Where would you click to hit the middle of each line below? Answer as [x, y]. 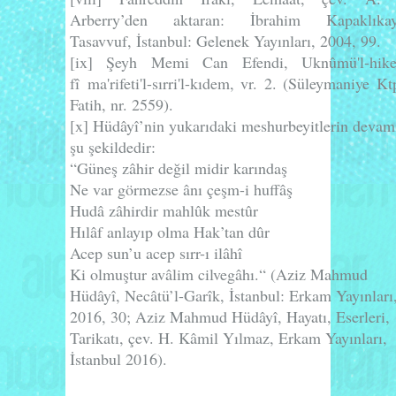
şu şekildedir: [113, 146]
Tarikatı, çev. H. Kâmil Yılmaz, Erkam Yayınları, [228, 337]
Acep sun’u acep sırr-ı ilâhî [156, 252]
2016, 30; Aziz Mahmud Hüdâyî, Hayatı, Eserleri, [230, 316]
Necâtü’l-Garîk [172, 295]
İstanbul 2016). [118, 358]
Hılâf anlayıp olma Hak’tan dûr [170, 231]
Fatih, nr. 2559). [124, 104]
